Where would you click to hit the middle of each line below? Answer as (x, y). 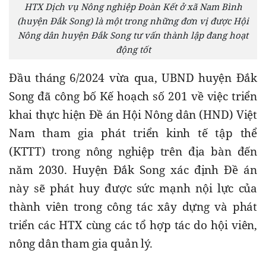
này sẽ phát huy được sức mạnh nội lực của (133, 189)
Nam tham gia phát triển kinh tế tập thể (133, 133)
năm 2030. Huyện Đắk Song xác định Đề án (133, 170)
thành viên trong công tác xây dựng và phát (133, 207)
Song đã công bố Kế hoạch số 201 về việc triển (133, 96)
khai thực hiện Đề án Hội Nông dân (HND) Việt (133, 115)
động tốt (133, 50)
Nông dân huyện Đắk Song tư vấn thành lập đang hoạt (133, 35)
